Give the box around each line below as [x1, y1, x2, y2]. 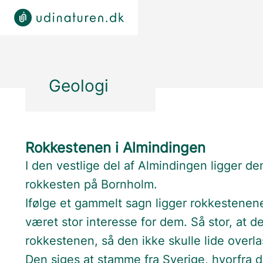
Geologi [49, 76, 109, 96]
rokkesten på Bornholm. [25, 177, 158, 191]
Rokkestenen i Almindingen [25, 139, 206, 156]
